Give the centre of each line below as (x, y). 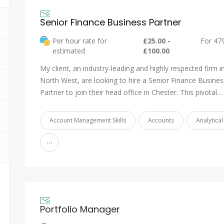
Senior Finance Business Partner (111, 22)
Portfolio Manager (80, 209)
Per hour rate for (80, 41)
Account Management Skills (88, 120)
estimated (70, 51)
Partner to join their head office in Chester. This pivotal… (131, 92)
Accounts (161, 120)
